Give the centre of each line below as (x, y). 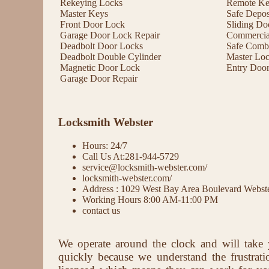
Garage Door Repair (99, 78)
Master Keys (84, 13)
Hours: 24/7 (105, 145)
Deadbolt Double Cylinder (110, 56)
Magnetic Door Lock (100, 67)
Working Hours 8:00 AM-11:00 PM (150, 199)
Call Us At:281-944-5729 (131, 156)
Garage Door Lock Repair (110, 35)
